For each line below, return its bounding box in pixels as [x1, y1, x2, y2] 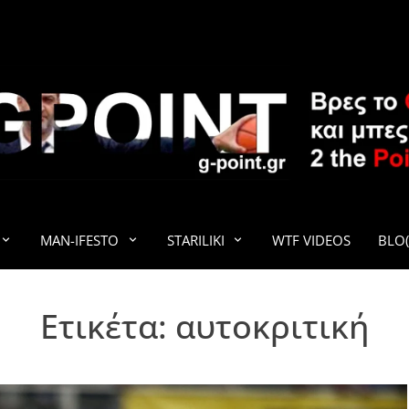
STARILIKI [166, 231, 225, 249]
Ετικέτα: [40, 304, 175, 349]
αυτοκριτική [175, 304, 369, 349]
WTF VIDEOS [272, 231, 351, 249]
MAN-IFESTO [40, 231, 119, 249]
